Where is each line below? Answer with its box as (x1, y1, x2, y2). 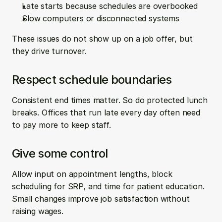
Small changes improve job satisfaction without (12, 194, 190, 204)
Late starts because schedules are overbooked (22, 1, 203, 11)
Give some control (12, 146, 108, 161)
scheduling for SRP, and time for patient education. (12, 181, 205, 191)
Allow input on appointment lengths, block (12, 169, 172, 179)
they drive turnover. (12, 46, 87, 56)
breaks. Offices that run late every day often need (12, 108, 200, 117)
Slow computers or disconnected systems (22, 13, 179, 23)
